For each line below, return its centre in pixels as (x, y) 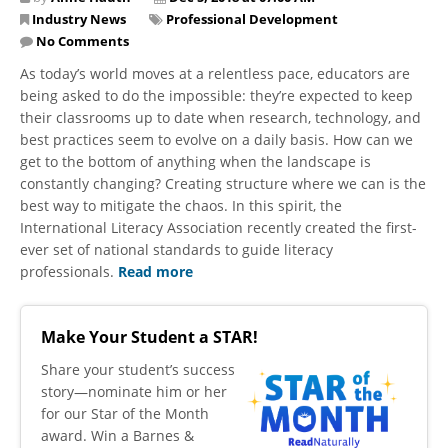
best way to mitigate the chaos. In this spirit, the (181, 205)
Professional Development (252, 18)
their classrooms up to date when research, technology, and (220, 117)
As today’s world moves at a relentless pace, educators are (215, 73)
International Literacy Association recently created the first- (218, 227)
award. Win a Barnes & (117, 435)
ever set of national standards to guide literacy (176, 249)
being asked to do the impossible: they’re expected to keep (216, 95)
